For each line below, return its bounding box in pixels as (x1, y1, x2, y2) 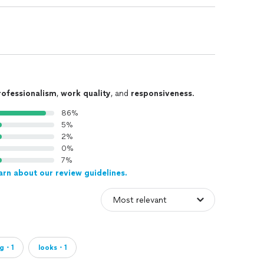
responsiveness (131, 88, 192, 98)
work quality (61, 88, 111, 98)
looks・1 (38, 243, 67, 252)
